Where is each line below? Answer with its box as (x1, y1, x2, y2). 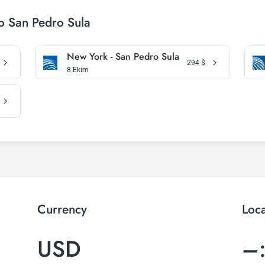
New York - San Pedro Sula (67, 50, 180, 63)
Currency (37, 201, 88, 218)
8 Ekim (67, 66, 89, 74)
